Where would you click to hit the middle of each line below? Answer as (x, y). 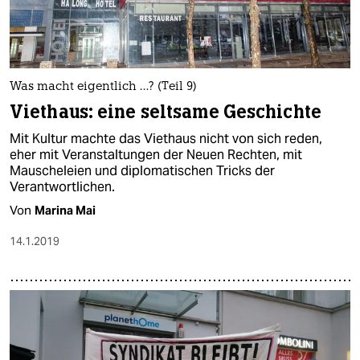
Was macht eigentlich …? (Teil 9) (103, 88)
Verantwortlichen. (62, 187)
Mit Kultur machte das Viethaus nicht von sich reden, (166, 139)
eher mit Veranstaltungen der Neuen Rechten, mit (156, 155)
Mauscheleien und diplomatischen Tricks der (142, 171)
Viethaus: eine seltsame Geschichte (166, 112)
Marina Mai (65, 211)
